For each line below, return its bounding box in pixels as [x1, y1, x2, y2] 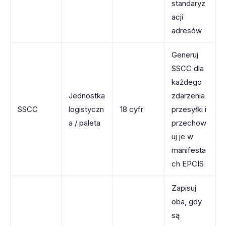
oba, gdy [172, 197, 202, 206]
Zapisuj [172, 183, 196, 193]
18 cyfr [120, 104, 143, 114]
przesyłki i [172, 104, 206, 114]
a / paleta [69, 118, 100, 128]
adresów [172, 26, 202, 35]
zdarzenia [172, 91, 205, 100]
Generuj [172, 50, 198, 60]
